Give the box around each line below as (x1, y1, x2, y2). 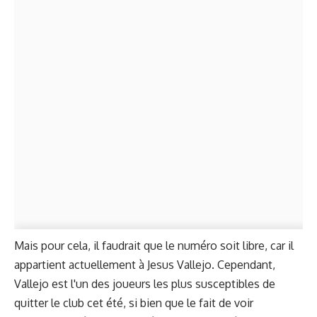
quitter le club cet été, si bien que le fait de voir (14, 295, 253, 310)
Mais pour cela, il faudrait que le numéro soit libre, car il (14, 238, 294, 253)
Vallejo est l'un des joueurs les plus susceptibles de (14, 276, 275, 291)
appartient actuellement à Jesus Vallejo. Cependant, (14, 257, 275, 272)
